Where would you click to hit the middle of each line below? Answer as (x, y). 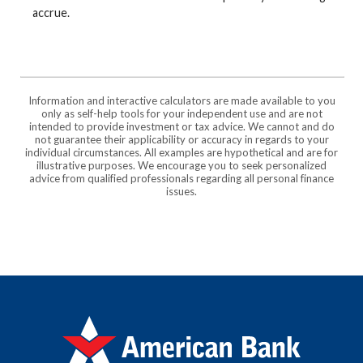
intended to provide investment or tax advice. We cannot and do (181, 127)
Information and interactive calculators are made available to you (181, 101)
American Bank (104, 325)
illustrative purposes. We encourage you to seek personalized (181, 166)
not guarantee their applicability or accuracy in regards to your (181, 140)
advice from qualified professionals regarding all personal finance (181, 179)
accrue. (51, 13)
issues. (181, 192)
